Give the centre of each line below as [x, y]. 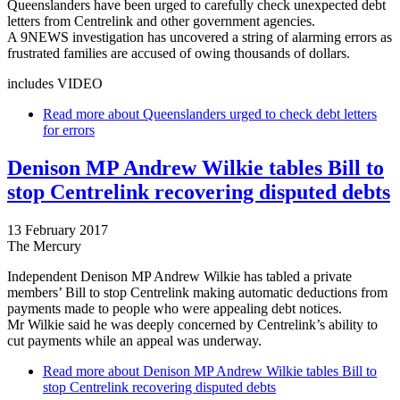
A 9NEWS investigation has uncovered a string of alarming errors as [200, 37]
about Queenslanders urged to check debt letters [241, 114]
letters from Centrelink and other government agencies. [161, 21]
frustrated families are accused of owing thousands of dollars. [179, 54]
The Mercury [44, 246]
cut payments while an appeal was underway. [134, 341]
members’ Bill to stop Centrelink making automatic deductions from [197, 293]
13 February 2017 [58, 230]
